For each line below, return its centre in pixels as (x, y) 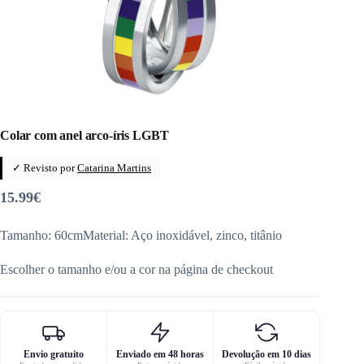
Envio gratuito (54, 354)
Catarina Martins (114, 167)
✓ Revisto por (45, 167)
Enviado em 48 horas (160, 354)
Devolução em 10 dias (267, 354)
